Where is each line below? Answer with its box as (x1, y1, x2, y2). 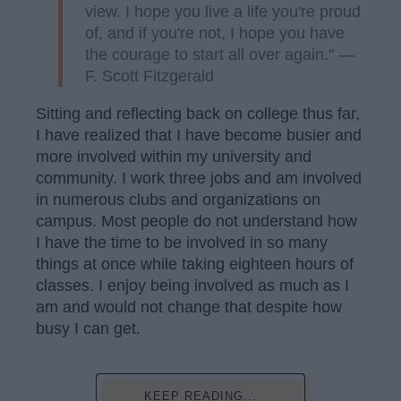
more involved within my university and (36, 148, 311, 166)
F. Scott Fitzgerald (85, 67, 214, 86)
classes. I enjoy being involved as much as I (36, 277, 349, 294)
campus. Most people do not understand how (36, 212, 357, 230)
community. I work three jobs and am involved (36, 169, 362, 187)
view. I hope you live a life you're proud (85, 3, 361, 21)
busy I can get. (36, 320, 141, 337)
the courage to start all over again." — (85, 46, 354, 64)
